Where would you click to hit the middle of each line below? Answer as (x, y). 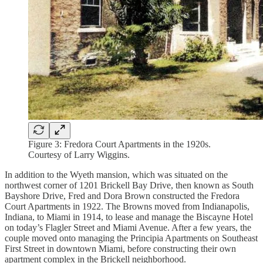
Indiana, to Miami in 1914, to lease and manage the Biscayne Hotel (129, 217)
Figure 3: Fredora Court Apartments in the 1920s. (119, 144)
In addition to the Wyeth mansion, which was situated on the (116, 174)
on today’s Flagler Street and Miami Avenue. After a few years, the (128, 227)
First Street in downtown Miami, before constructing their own (120, 248)
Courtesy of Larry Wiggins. (79, 154)
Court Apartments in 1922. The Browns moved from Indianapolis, (127, 206)
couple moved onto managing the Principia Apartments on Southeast (131, 238)
